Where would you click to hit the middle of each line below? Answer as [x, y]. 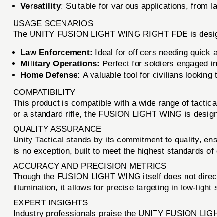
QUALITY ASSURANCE [57, 129]
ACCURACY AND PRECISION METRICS [90, 166]
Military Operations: [60, 63]
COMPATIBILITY [44, 92]
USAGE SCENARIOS [53, 23]
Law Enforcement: [57, 52]
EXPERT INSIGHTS [50, 202]
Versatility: [42, 6]
